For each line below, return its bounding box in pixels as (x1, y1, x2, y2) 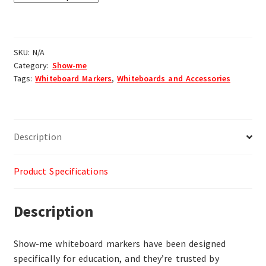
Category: (13, 60, 52, 71)
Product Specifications (13, 165, 108, 178)
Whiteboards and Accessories (117, 73, 230, 84)
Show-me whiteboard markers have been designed (13, 237, 226, 249)
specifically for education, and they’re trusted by (13, 252, 219, 264)
